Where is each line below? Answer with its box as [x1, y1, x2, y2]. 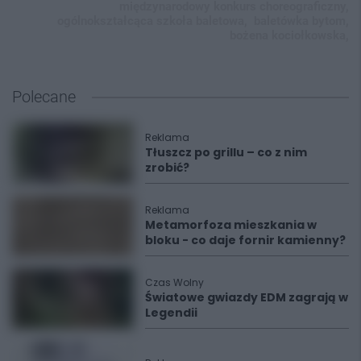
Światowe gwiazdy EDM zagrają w [145, 289, 348, 305]
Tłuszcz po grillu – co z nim [145, 144, 307, 160]
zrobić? [145, 160, 189, 176]
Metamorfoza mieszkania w [145, 217, 317, 233]
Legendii [145, 305, 197, 321]
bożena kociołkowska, [230, 28, 349, 43]
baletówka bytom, [254, 14, 349, 28]
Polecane [12, 87, 76, 106]
